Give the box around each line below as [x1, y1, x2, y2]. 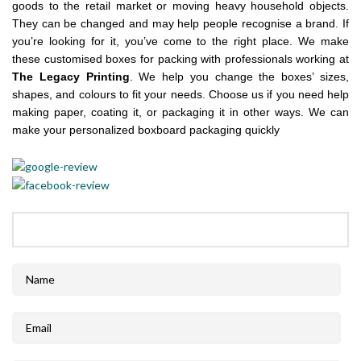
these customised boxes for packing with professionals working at [12, 52, 349, 66]
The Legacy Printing [12, 70, 130, 84]
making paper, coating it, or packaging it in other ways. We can [12, 106, 349, 119]
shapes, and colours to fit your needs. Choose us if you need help [12, 88, 349, 102]
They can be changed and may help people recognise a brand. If [12, 17, 349, 31]
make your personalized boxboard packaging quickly [12, 123, 280, 137]
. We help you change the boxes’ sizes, [129, 70, 350, 84]
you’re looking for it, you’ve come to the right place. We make [12, 35, 349, 48]
